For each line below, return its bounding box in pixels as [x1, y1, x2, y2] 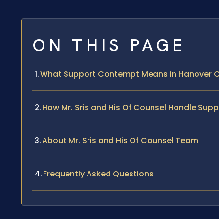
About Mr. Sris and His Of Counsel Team [42, 134, 198, 146]
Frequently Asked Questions [43, 168, 153, 179]
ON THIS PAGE [32, 34, 186, 57]
